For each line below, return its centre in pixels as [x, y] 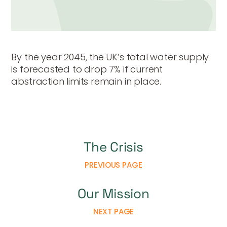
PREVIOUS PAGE [113, 165]
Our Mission [113, 194]
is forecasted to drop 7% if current [87, 69]
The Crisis [113, 147]
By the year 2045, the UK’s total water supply [110, 57]
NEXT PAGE [113, 212]
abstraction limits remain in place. [86, 82]
